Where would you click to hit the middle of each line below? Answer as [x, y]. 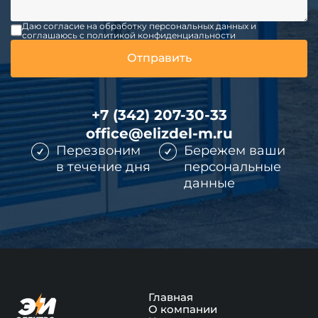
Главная [171, 297]
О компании [183, 309]
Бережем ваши [235, 150]
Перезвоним [98, 150]
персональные [232, 166]
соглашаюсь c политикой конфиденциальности [128, 35]
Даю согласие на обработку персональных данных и [139, 26]
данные [209, 183]
